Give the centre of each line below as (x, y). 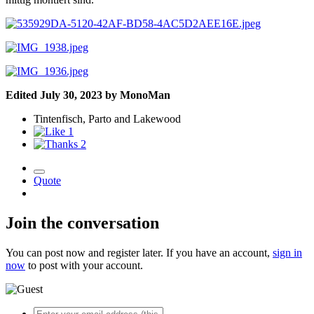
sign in (287, 252)
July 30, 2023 (71, 95)
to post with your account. (84, 265)
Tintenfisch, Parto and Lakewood (107, 119)
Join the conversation (82, 223)
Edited (23, 95)
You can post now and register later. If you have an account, (139, 252)
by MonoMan (136, 95)
